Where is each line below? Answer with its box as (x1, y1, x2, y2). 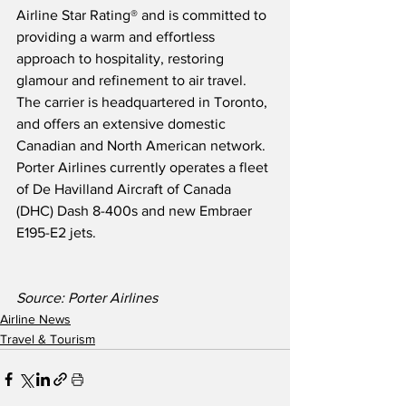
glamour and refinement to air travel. (16, 72, 254, 88)
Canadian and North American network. (16, 137, 273, 153)
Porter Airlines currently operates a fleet (16, 159, 272, 175)
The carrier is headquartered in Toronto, (16, 93, 271, 110)
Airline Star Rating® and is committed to (16, 6, 270, 23)
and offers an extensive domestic (16, 115, 229, 131)
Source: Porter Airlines (16, 289, 158, 305)
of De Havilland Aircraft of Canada (16, 180, 235, 197)
